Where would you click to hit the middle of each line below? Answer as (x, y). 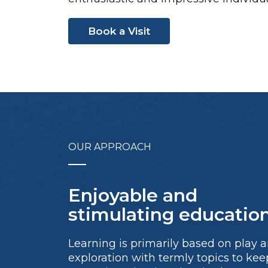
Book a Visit (119, 31)
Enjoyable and (133, 195)
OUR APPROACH (110, 147)
